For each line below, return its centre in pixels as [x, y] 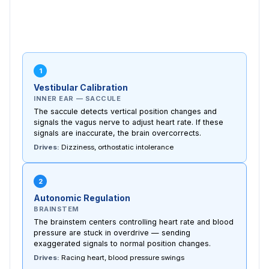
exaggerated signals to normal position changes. [122, 243]
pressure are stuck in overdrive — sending [112, 232]
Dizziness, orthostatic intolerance [116, 147]
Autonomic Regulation [82, 198]
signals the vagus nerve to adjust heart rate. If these [128, 122]
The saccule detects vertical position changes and [125, 111]
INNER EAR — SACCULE [77, 98]
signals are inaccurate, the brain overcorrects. [117, 133]
